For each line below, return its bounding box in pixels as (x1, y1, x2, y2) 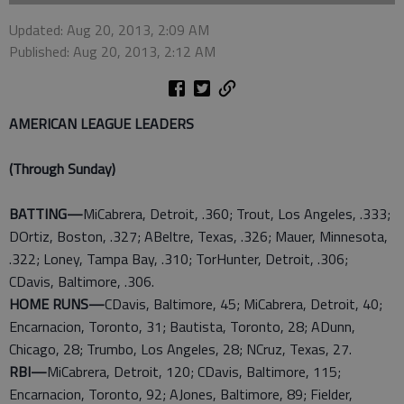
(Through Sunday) (9, 158, 115, 179)
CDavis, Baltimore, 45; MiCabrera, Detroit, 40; (105, 293, 382, 315)
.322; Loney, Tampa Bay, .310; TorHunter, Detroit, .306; (9, 248, 348, 270)
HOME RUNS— (9, 293, 105, 315)
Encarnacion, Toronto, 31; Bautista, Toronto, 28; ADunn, (9, 316, 355, 337)
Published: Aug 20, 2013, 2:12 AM (9, 41, 216, 62)
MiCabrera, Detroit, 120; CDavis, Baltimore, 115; (47, 361, 341, 382)
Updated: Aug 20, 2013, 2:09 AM (9, 19, 209, 41)
